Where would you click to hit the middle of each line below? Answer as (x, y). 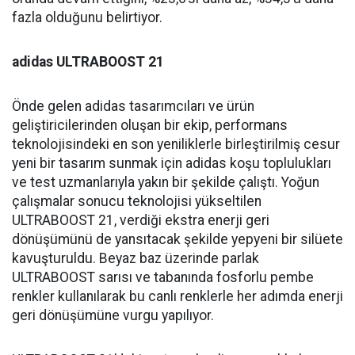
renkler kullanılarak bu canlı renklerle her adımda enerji (177, 296)
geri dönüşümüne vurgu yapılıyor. (113, 315)
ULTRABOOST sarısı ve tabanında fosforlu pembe (163, 277)
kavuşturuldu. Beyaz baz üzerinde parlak (136, 258)
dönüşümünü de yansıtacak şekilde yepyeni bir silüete (177, 239)
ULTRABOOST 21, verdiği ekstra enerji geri (141, 220)
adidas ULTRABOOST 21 (88, 61)
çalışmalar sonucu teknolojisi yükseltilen (137, 201)
